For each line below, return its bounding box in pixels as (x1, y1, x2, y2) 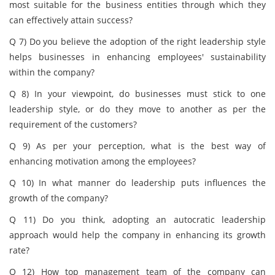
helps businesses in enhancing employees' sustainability (9, 51, 266, 63)
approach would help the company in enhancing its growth (9, 229, 266, 241)
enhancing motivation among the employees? (9, 155, 196, 167)
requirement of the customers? (9, 118, 137, 130)
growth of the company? (9, 192, 108, 204)
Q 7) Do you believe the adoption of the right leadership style (9, 36, 266, 47)
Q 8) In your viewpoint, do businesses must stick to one (9, 88, 266, 99)
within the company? (9, 66, 95, 78)
